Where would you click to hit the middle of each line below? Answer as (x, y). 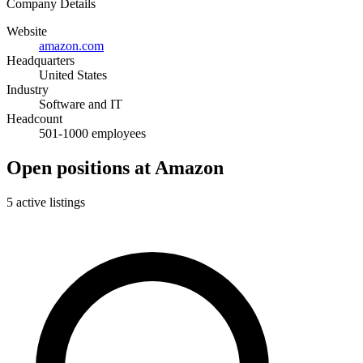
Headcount (34, 118)
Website (27, 31)
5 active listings (46, 202)
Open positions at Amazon (115, 167)
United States (73, 75)
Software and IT (81, 104)
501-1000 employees (92, 133)
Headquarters (41, 60)
